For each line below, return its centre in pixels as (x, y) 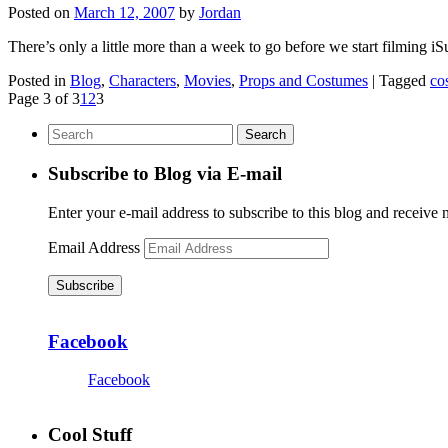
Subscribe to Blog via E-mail (165, 174)
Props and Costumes (303, 80)
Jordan (220, 12)
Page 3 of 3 (44, 98)
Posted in (37, 80)
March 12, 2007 (124, 12)
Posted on (39, 12)
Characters (142, 80)
